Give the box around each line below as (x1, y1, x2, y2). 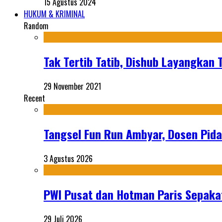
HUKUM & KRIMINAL (24, 8, 85, 20)
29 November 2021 (44, 80, 101, 92)
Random (24, 20, 49, 32)
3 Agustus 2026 (44, 152, 93, 165)
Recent (24, 92, 45, 104)
